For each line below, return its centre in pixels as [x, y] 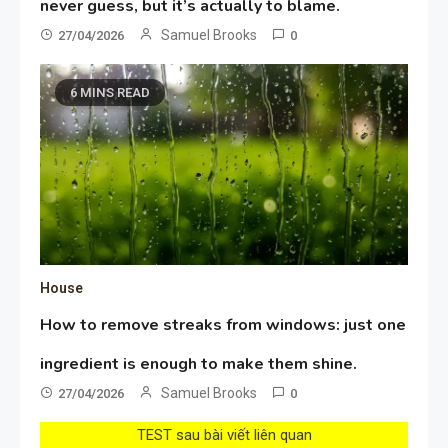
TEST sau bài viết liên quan [224, 434]
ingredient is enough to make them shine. [199, 363]
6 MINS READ [110, 92]
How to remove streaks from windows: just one [223, 324]
